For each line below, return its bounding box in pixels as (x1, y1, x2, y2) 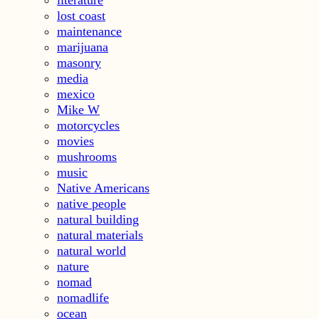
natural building (57, 211, 139, 226)
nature (57, 258, 89, 273)
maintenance (57, 23, 122, 38)
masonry (57, 55, 101, 70)
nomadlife (57, 290, 109, 305)
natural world (57, 243, 126, 258)
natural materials (57, 227, 143, 242)
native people (57, 196, 126, 211)
